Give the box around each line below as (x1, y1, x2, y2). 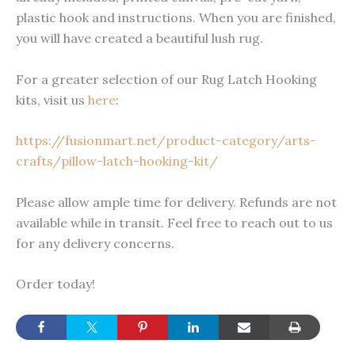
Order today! (16, 276, 95, 292)
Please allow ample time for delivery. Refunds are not (16, 193, 337, 210)
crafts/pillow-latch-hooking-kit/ (16, 153, 218, 170)
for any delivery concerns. (16, 235, 174, 251)
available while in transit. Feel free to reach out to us (16, 214, 333, 231)
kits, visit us (16, 91, 88, 108)
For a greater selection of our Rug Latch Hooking (16, 71, 317, 87)
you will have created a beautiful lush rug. (16, 30, 263, 47)
